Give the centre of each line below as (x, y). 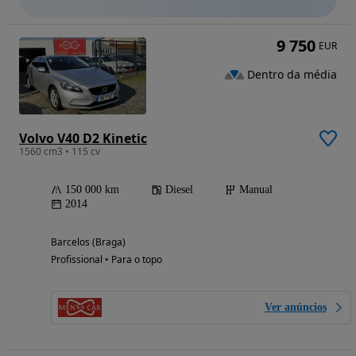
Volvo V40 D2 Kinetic (83, 138)
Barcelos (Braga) (88, 242)
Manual (256, 189)
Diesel (179, 189)
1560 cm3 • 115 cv (60, 151)
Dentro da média (292, 74)
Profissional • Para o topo (106, 259)
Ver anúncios (296, 307)
